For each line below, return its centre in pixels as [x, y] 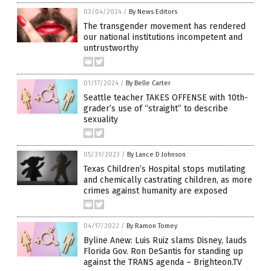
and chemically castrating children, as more [168, 180]
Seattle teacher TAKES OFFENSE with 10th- [166, 98]
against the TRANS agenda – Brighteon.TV [163, 263]
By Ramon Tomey [152, 226]
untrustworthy [111, 48]
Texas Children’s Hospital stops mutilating [165, 169]
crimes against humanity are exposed [155, 191]
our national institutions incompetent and [163, 38]
